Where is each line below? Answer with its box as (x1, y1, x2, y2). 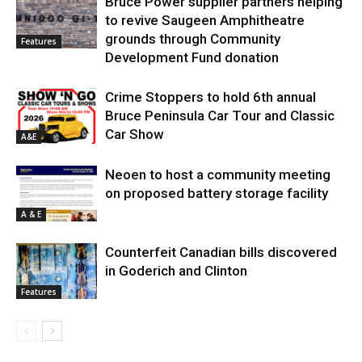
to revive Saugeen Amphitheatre (105, 12, 305, 28)
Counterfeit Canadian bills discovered (105, 244, 337, 260)
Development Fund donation (105, 49, 279, 65)
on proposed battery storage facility (105, 185, 328, 201)
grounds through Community (105, 31, 280, 47)
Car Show (105, 126, 164, 142)
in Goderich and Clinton (105, 263, 247, 279)
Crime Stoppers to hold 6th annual (105, 89, 316, 105)
